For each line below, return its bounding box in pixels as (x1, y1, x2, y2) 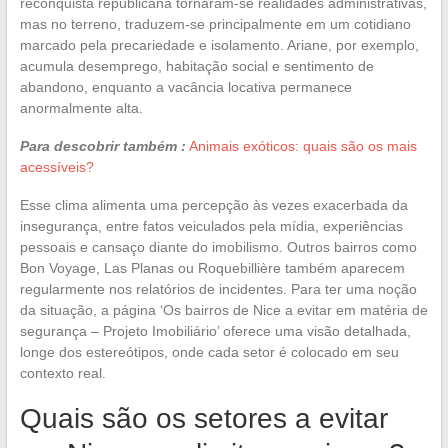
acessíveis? (19, 158, 94, 175)
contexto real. (19, 364, 106, 381)
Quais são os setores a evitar (19, 402, 388, 434)
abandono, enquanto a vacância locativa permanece (19, 78, 352, 95)
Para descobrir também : (19, 137, 186, 154)
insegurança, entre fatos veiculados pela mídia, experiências (19, 217, 403, 234)
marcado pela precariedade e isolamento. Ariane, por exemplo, (19, 36, 419, 53)
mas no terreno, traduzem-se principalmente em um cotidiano (19, 15, 411, 32)
